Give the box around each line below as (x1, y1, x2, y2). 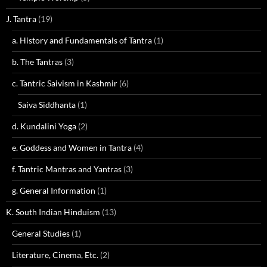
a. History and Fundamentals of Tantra (12, 35, 152, 45)
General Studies (12, 228, 70, 238)
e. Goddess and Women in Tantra (12, 142, 132, 153)
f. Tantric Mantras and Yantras (12, 164, 122, 174)
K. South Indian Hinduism (6, 207, 100, 217)
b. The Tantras (12, 57, 63, 67)
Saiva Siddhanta (18, 100, 76, 110)
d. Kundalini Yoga (12, 121, 76, 131)
